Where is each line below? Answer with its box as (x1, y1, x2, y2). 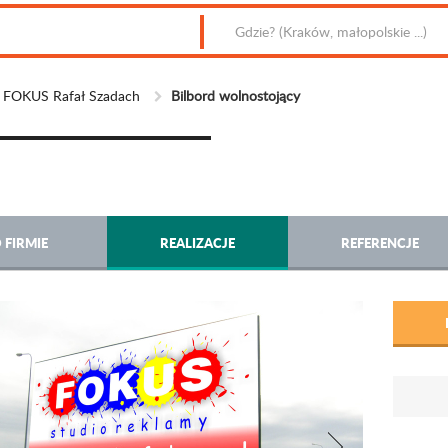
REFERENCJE (340, 233, 419, 252)
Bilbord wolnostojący (171, 86, 300, 105)
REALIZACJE (159, 233, 235, 252)
